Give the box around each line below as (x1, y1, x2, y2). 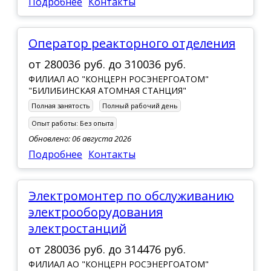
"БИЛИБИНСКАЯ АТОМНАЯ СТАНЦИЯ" (28, 84, 186, 96)
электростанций (28, 220, 126, 237)
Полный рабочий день (102, 100, 178, 110)
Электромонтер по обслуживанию (28, 187, 36, 204)
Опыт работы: (31, 118, 78, 128)
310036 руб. (125, 56, 186, 71)
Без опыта (80, 118, 114, 128)
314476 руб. (125, 241, 186, 256)
